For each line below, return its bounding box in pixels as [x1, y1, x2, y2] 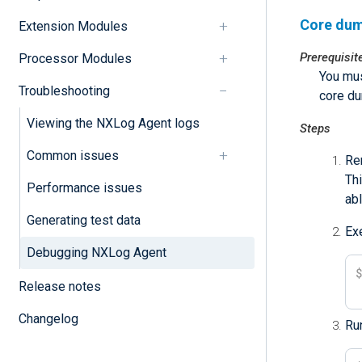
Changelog [18, 310, 78, 326]
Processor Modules [18, 50, 132, 66]
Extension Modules [18, 18, 128, 34]
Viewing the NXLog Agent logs [26, 115, 200, 131]
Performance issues [26, 179, 142, 196]
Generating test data [26, 212, 141, 228]
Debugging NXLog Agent [26, 244, 166, 260]
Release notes [18, 278, 101, 294]
